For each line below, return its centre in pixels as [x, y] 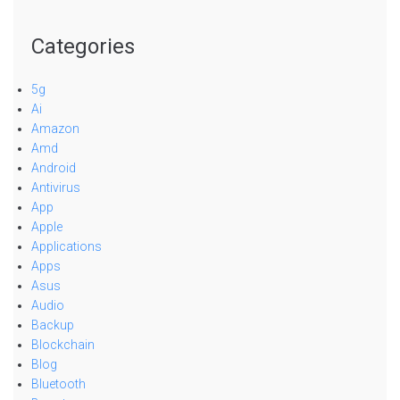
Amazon [55, 128]
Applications [67, 246]
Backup [53, 325]
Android [54, 167]
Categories [83, 46]
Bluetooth [58, 383]
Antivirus [56, 187]
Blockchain [63, 344]
